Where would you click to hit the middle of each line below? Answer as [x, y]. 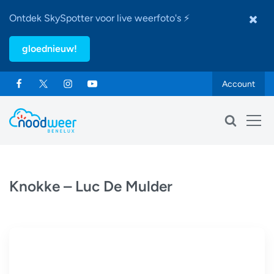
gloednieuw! [50, 49]
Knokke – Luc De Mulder [91, 186]
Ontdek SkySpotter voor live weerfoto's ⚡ [99, 18]
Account [239, 84]
